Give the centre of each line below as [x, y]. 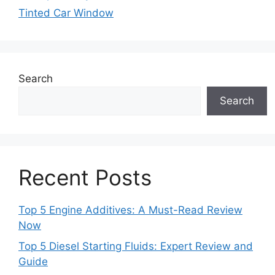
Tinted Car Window [66, 13]
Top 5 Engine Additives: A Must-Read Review [130, 210]
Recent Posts [85, 177]
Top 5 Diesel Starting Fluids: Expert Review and [136, 246]
